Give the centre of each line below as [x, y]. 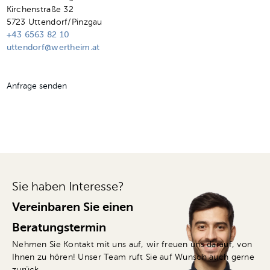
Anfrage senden [36, 86]
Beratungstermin [59, 229]
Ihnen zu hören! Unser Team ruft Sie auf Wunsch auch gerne [133, 258]
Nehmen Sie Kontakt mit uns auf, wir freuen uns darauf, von [132, 245]
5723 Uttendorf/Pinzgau [54, 23]
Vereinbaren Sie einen [73, 208]
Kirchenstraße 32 [40, 10]
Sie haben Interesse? [68, 188]
